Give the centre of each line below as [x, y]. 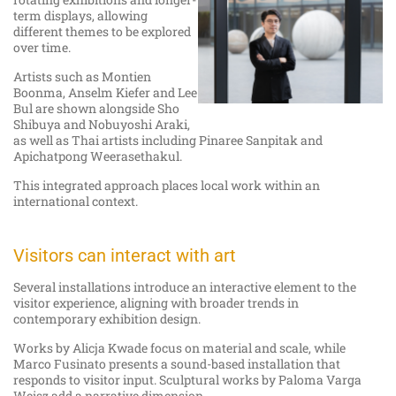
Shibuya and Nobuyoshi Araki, [102, 125]
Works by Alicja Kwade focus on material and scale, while [179, 348]
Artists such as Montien [82, 77]
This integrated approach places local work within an [167, 186]
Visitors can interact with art [125, 256]
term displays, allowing [80, 16]
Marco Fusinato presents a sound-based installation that [177, 364]
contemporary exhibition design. [107, 319]
